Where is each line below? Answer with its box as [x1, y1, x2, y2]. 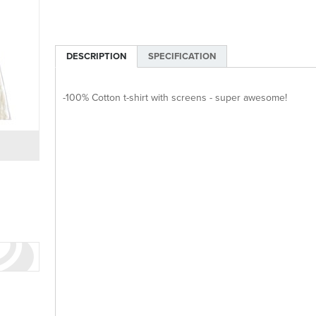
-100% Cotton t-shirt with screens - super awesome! [63, 92, 287, 104]
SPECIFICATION [148, 51, 216, 63]
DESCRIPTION [66, 51, 126, 63]
